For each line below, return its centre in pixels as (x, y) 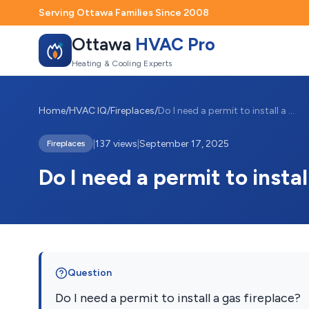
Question (90, 273)
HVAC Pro (175, 44)
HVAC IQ (88, 111)
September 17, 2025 (184, 143)
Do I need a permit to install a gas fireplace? (178, 298)
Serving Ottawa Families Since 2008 (124, 13)
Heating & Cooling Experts (122, 63)
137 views (116, 143)
